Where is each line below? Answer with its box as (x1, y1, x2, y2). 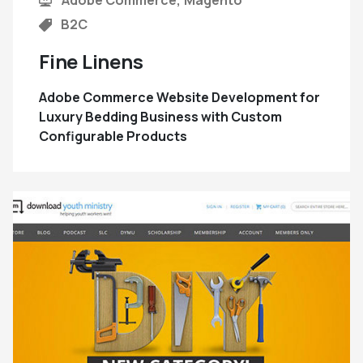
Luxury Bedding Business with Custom (39, 107, 282, 126)
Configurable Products (39, 126, 187, 145)
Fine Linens (39, 47, 143, 75)
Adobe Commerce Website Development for (39, 88, 320, 106)
